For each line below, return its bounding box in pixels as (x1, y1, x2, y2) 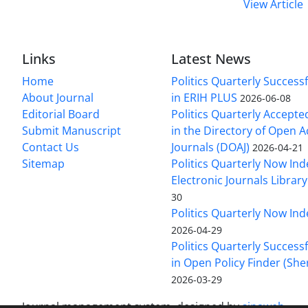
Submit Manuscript (22, 122, 121, 138)
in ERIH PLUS (171, 89, 238, 105)
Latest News (171, 49, 252, 68)
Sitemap (22, 155, 65, 171)
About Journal (22, 89, 93, 105)
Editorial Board (22, 106, 100, 122)
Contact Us (22, 139, 79, 155)
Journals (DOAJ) (171, 139, 250, 155)
